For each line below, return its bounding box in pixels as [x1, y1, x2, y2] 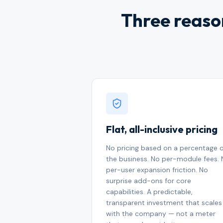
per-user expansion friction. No [106, 165, 208, 174]
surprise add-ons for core [106, 176, 191, 185]
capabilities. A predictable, [106, 187, 193, 196]
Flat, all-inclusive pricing [106, 123, 218, 135]
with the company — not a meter [106, 209, 216, 218]
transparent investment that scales [106, 198, 222, 207]
